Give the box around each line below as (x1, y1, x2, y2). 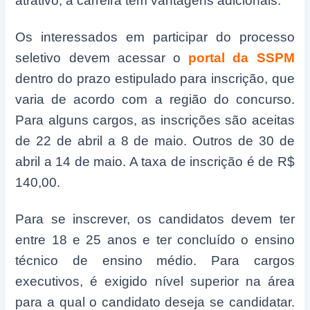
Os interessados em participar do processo (15, 30, 295, 45)
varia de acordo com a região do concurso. (15, 92, 295, 107)
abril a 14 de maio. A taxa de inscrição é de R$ (15, 154, 295, 170)
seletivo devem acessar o (15, 51, 181, 66)
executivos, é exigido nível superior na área (15, 274, 295, 289)
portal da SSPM (188, 51, 295, 66)
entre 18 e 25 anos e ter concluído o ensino (15, 232, 295, 248)
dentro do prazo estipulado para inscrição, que (15, 71, 295, 86)
